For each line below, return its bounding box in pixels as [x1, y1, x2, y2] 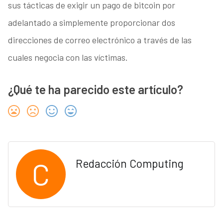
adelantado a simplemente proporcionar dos [7, 17, 175, 28]
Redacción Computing [75, 156, 184, 171]
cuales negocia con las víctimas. [7, 52, 128, 63]
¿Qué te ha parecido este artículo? [7, 82, 183, 97]
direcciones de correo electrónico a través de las [7, 34, 192, 46]
